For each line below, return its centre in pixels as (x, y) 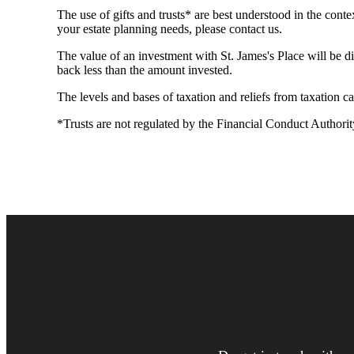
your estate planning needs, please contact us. (169, 28)
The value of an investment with (139, 55)
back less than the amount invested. (145, 70)
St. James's (247, 55)
